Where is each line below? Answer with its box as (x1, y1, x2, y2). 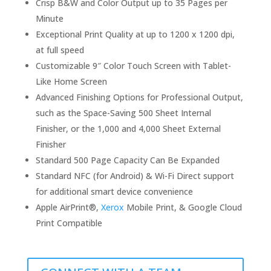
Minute (35, 13, 64, 24)
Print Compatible (35, 217, 102, 229)
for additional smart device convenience (35, 186, 193, 197)
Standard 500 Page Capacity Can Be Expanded (35, 154, 220, 166)
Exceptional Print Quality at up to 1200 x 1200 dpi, (35, 28, 235, 40)
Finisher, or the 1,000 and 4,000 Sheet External (35, 123, 221, 134)
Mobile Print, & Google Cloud (123, 201, 242, 213)
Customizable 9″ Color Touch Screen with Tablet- (35, 60, 231, 71)
